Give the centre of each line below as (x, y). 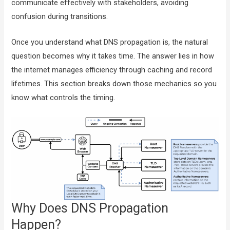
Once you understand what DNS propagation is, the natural (110, 42)
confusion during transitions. (60, 16)
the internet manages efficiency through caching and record (112, 70)
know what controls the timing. (63, 97)
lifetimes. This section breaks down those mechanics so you (114, 83)
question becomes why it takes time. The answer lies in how (113, 56)
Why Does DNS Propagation (90, 208)
